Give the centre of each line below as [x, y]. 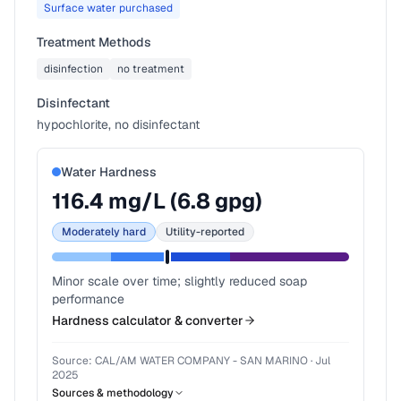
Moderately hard [104, 232]
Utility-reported [205, 232]
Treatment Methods [94, 42]
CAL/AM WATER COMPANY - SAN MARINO [201, 361]
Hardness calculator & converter [148, 320]
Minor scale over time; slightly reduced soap [179, 281]
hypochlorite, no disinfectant [118, 124]
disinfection [73, 69]
